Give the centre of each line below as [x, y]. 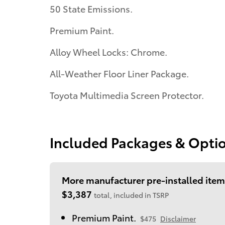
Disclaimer [178, 218]
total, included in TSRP [131, 195]
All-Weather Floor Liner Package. [119, 73]
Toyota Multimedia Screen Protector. [127, 94]
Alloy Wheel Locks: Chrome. [108, 51]
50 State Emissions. [91, 8]
